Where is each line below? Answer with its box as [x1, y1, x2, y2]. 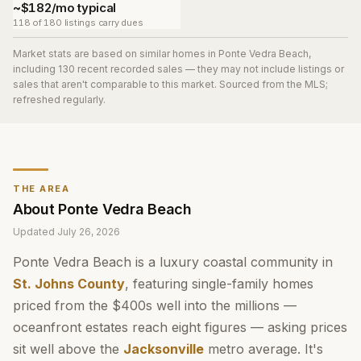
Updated [13, 226, 57, 238]
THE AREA [13, 183, 70, 194]
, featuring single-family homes [125, 276, 313, 292]
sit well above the [13, 341, 123, 357]
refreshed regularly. [13, 93, 106, 106]
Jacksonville [123, 341, 204, 357]
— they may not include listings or [185, 63, 344, 75]
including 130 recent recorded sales [13, 63, 183, 75]
